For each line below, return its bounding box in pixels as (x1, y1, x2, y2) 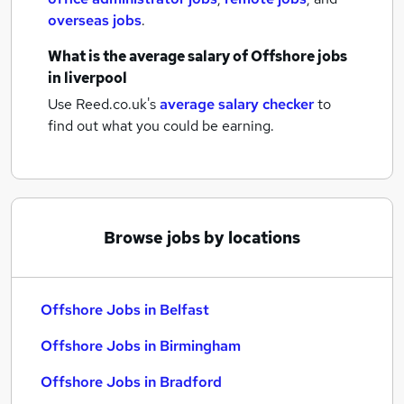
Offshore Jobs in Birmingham (41, 336, 241, 355)
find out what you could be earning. (48, 116, 274, 135)
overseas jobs (48, 11, 142, 30)
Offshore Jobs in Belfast (41, 300, 209, 319)
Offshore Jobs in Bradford (41, 372, 222, 391)
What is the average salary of (48, 47, 251, 66)
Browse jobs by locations (104, 227, 300, 248)
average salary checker (160, 95, 314, 114)
